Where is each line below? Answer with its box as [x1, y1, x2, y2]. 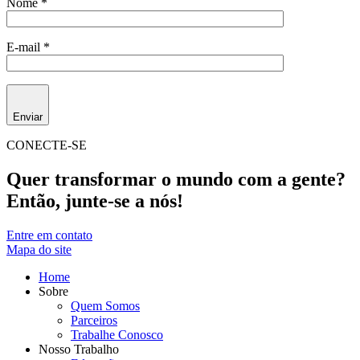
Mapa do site [6, 243, 72, 257]
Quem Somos [71, 299, 140, 313]
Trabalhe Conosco [71, 328, 163, 342]
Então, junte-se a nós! [6, 190, 183, 212]
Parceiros [71, 313, 117, 328]
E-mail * [6, 40, 50, 55]
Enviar [13, 111, 43, 124]
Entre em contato [6, 228, 92, 243]
